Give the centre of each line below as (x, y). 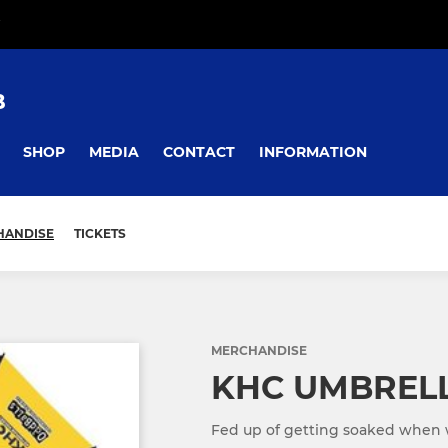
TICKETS (100, 234)
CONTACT (199, 151)
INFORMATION (313, 151)
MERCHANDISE (259, 351)
